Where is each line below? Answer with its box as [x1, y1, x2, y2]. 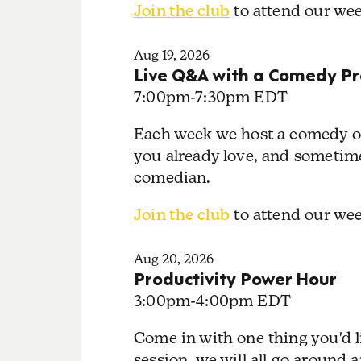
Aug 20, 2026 [133, 251, 214, 267]
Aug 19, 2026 [133, 47, 210, 63]
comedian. [133, 168, 215, 187]
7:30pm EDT [195, 87, 288, 106]
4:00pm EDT [196, 291, 291, 309]
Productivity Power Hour [133, 264, 337, 290]
